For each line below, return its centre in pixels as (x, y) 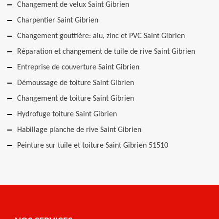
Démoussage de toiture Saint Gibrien (76, 83)
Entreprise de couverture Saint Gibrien (78, 67)
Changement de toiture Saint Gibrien (76, 99)
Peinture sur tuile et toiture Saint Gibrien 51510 (93, 146)
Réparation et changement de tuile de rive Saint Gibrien (106, 52)
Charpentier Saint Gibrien (58, 21)
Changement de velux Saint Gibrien (73, 5)
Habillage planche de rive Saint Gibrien (79, 130)
